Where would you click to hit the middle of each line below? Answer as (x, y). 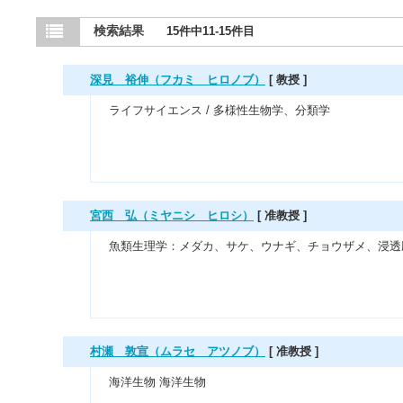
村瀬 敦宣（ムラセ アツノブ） (178, 351)
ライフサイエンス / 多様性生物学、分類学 (219, 110)
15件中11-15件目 (210, 31)
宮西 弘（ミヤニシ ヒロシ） (172, 215)
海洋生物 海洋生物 (157, 382)
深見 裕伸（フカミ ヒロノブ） (178, 80)
